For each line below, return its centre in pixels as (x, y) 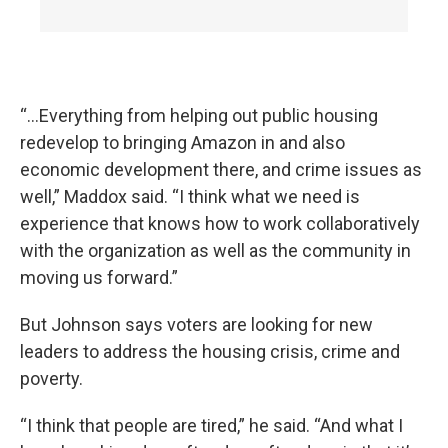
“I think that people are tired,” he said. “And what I (211, 425)
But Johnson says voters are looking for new (196, 324)
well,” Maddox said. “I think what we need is (190, 196)
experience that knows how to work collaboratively (220, 223)
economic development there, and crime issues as (221, 169)
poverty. (51, 378)
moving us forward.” (99, 277)
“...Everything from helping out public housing (199, 115)
